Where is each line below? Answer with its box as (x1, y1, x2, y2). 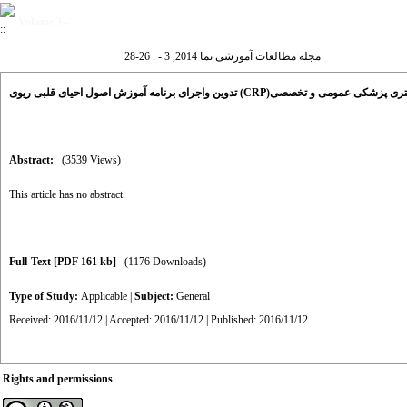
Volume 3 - (18, 15, 68, 28)
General (176, 290, 210, 303)
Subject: (134, 290, 176, 303)
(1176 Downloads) (124, 255, 206, 268)
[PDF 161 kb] (54, 255, 116, 268)
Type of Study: (9, 290, 81, 303)
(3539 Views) (62, 154, 121, 166)
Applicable (81, 290, 127, 303)
